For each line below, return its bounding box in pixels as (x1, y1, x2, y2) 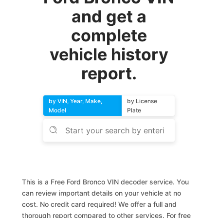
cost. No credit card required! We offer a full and (22, 200, 177, 208)
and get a (71, 6, 146, 26)
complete (71, 25, 147, 45)
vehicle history (49, 44, 168, 64)
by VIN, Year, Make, (49, 97, 103, 105)
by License (127, 97, 157, 105)
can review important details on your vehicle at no (22, 189, 182, 197)
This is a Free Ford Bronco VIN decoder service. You (22, 178, 189, 186)
